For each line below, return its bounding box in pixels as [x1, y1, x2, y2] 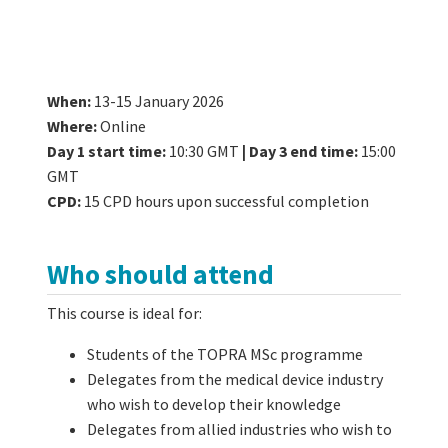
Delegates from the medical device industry [87, 368, 383, 389]
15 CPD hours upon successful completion [81, 191, 369, 212]
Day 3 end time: [249, 141, 361, 162]
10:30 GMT [169, 141, 239, 162]
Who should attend [47, 257, 274, 292]
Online [100, 116, 146, 137]
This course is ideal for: [47, 302, 202, 323]
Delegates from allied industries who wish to [87, 418, 392, 439]
